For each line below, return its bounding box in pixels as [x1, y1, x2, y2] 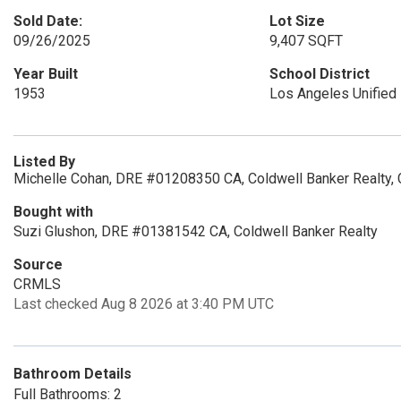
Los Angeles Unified [269, 85, 397, 102]
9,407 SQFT [269, 32, 343, 49]
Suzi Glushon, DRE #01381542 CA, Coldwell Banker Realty [13, 223, 378, 240]
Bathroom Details [13, 365, 132, 382]
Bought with [13, 203, 93, 220]
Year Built [13, 65, 78, 82]
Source [13, 256, 63, 273]
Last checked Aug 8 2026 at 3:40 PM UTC [13, 295, 274, 312]
